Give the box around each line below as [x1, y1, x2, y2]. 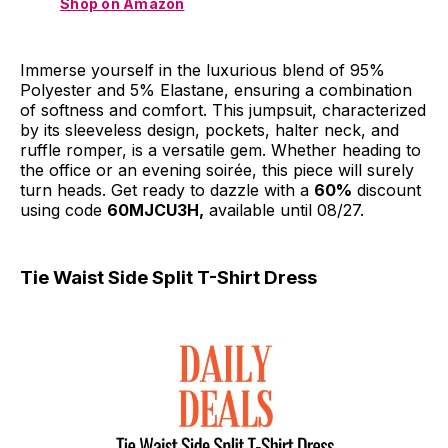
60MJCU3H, [107, 200, 204, 221]
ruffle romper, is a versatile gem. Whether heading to [20, 140, 421, 161]
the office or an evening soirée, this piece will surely [20, 160, 414, 181]
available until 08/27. [204, 200, 364, 221]
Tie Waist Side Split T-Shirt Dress [20, 266, 317, 290]
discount [352, 180, 421, 201]
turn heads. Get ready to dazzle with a [20, 180, 314, 201]
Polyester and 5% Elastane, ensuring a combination [20, 80, 412, 101]
